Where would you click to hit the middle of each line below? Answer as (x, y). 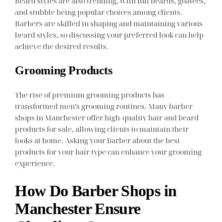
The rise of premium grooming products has (90, 94)
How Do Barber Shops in (96, 191)
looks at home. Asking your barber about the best (98, 140)
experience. (35, 163)
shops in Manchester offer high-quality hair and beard (107, 117)
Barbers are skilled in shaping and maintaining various (109, 23)
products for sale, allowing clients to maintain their (102, 129)
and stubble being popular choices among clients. (99, 12)
